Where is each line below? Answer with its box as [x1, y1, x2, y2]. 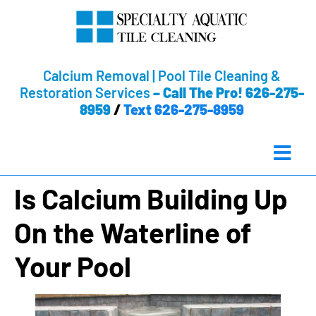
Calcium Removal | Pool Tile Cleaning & [42, 67, 281, 84]
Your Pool [14, 249, 131, 283]
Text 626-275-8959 [123, 101, 244, 118]
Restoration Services [19, 84, 150, 101]
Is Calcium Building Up [14, 181, 288, 215]
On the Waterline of [14, 215, 251, 249]
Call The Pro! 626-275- [162, 84, 304, 101]
